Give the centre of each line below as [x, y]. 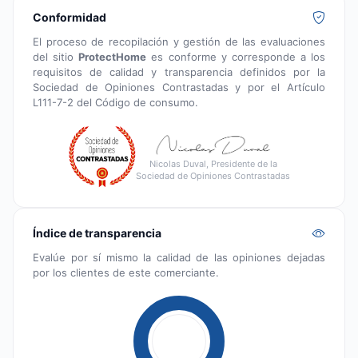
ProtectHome [113, 56]
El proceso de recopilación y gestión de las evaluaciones [179, 41]
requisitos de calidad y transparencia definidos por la [179, 72]
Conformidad [70, 17]
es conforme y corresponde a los [236, 56]
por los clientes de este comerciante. [126, 272]
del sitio [56, 56]
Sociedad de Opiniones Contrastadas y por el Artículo [179, 87]
